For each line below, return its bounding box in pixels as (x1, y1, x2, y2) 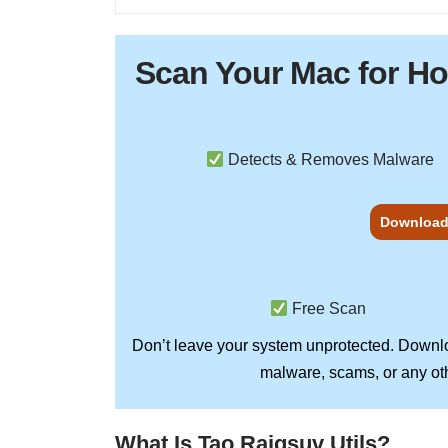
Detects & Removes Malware (224, 151, 435, 169)
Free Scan (288, 300, 371, 318)
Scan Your (134, 55, 291, 92)
